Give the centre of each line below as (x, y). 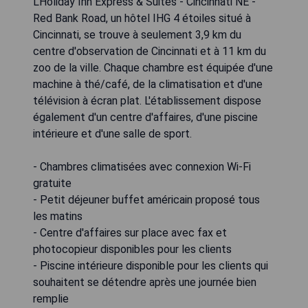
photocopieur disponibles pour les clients (132, 249)
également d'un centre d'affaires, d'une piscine (145, 117)
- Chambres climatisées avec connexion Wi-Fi (142, 166)
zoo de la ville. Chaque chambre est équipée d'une (153, 67)
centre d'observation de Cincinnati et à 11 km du (150, 51)
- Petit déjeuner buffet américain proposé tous (146, 199)
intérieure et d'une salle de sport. (112, 133)
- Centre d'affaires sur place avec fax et (130, 232)
